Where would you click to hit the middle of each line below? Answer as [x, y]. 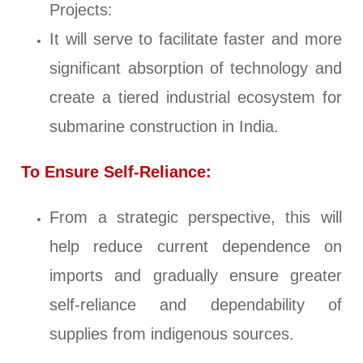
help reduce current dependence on [196, 247]
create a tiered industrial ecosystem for [196, 98]
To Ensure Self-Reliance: [117, 172]
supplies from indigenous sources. [172, 334]
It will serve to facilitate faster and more [196, 39]
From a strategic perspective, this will [196, 218]
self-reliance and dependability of [196, 305]
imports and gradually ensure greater [196, 276]
